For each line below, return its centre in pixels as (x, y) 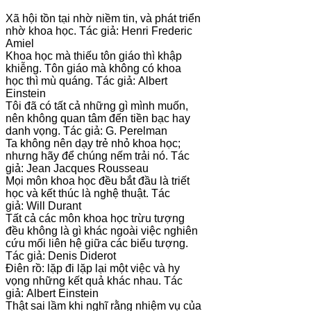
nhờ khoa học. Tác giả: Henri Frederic (99, 31)
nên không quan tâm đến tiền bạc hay (98, 119)
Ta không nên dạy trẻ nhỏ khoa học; (93, 144)
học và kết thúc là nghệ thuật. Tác (88, 194)
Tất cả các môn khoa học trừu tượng (95, 219)
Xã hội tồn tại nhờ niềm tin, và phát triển (103, 19)
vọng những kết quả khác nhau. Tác (94, 281)
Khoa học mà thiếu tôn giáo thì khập (94, 56)
